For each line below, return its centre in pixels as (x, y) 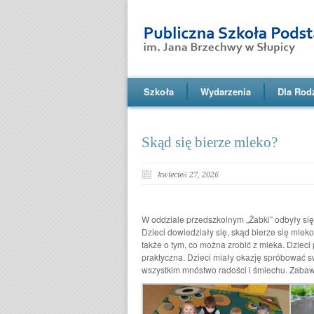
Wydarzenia (226, 91)
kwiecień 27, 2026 (188, 175)
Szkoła (159, 91)
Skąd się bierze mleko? (210, 142)
